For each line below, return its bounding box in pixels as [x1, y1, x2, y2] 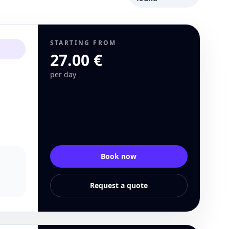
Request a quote [89, 180, 148, 190]
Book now [101, 151, 137, 161]
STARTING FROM [50, 38, 117, 47]
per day [50, 70, 76, 79]
